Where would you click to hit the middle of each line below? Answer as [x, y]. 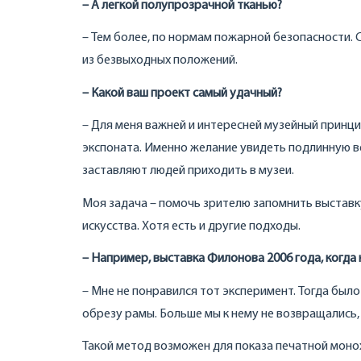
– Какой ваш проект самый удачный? [182, 93]
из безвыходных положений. [160, 61]
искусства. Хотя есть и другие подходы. [191, 226]
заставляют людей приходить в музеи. [188, 171]
